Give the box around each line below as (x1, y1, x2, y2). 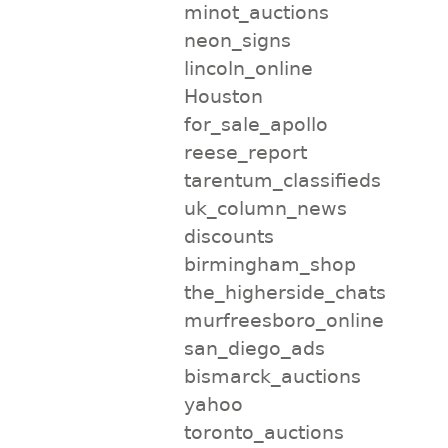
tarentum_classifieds (183, 168, 381, 191)
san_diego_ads (183, 336, 325, 359)
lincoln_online (183, 56, 313, 79)
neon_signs (183, 28, 291, 51)
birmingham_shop (183, 252, 356, 275)
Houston (183, 84, 263, 107)
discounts (183, 224, 274, 247)
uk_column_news (183, 196, 347, 219)
